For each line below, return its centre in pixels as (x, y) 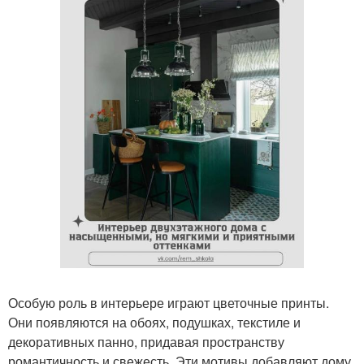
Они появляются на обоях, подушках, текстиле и (154, 322)
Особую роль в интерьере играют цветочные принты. (169, 303)
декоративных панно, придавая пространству (146, 342)
